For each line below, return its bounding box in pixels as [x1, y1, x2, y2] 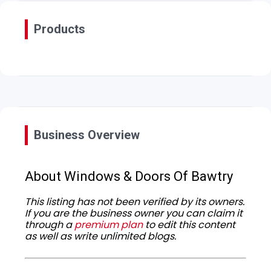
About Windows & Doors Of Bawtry [25, 169, 233, 184]
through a [25, 218, 74, 232]
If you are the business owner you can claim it [25, 206, 243, 221]
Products [34, 22, 85, 37]
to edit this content [143, 218, 235, 232]
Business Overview [34, 128, 140, 143]
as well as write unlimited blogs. [25, 229, 176, 244]
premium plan [74, 218, 143, 232]
